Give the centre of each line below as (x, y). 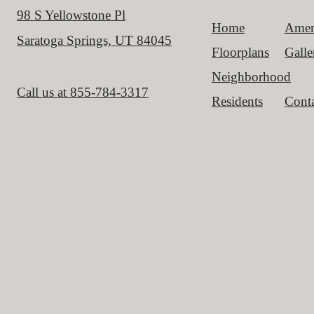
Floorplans (240, 52)
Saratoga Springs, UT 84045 (94, 40)
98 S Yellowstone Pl (71, 15)
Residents (237, 101)
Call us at (42, 93)
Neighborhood (251, 76)
